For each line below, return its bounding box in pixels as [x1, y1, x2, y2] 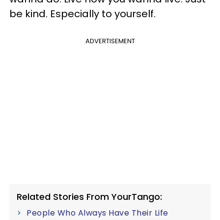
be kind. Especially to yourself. [9, 7, 156, 21]
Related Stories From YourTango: [17, 191, 162, 203]
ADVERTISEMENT [85, 36, 135, 46]
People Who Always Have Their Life [27, 207, 168, 219]
